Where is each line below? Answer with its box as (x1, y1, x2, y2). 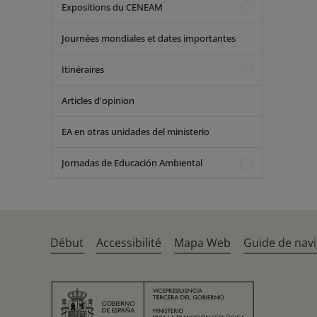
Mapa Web (174, 235, 231, 250)
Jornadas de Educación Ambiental (62, 156, 202, 169)
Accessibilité (96, 235, 162, 250)
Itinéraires (62, 63, 104, 76)
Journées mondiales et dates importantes (62, 32, 236, 45)
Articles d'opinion (62, 94, 134, 107)
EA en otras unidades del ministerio (62, 125, 209, 138)
